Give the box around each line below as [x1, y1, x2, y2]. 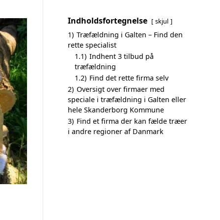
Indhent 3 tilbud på [89, 52, 154, 61]
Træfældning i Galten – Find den [77, 30, 183, 39]
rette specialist [68, 40, 116, 50]
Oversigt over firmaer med [77, 84, 165, 94]
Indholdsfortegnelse [68, 15, 147, 26]
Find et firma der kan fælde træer [77, 116, 187, 126]
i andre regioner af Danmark [68, 127, 164, 136]
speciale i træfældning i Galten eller [68, 95, 186, 104]
